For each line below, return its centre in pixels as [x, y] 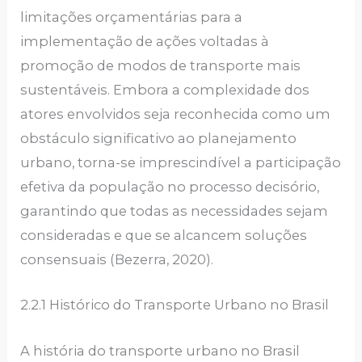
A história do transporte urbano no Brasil [160, 350]
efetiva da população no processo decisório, [170, 187]
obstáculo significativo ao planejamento [159, 139]
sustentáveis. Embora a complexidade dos [165, 90]
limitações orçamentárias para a [132, 17]
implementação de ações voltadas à [145, 42]
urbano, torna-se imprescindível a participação [181, 163]
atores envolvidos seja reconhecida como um [176, 114]
